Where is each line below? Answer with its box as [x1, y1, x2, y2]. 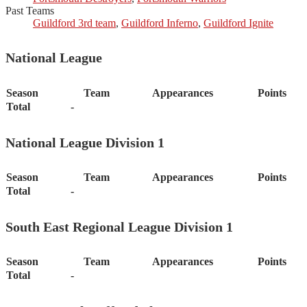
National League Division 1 [5, 134, 164, 150]
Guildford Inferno [121, 16, 198, 29]
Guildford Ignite [204, 16, 273, 29]
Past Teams [5, 4, 54, 16]
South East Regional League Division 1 [5, 219, 233, 234]
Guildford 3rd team [33, 16, 116, 29]
